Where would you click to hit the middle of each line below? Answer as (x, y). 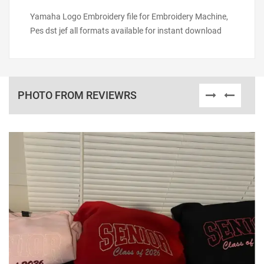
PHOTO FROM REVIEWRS (77, 95)
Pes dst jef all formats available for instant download (126, 31)
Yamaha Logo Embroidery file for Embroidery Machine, (129, 16)
